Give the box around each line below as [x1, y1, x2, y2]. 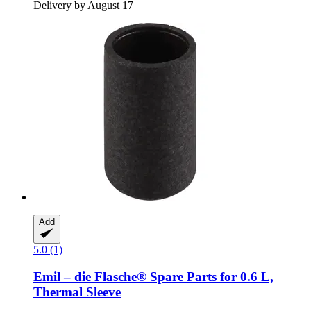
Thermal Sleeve [33, 284, 121, 299]
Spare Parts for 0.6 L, [146, 269, 274, 284]
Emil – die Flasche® [33, 269, 146, 284]
